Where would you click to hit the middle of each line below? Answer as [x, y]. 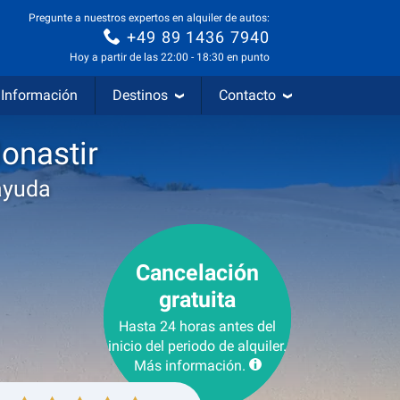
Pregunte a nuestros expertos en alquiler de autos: [149, 17]
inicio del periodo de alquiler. [197, 346]
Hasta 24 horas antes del [197, 326]
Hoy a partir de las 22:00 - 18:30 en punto [170, 58]
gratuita [197, 300]
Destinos [140, 95]
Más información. [189, 366]
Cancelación [197, 273]
